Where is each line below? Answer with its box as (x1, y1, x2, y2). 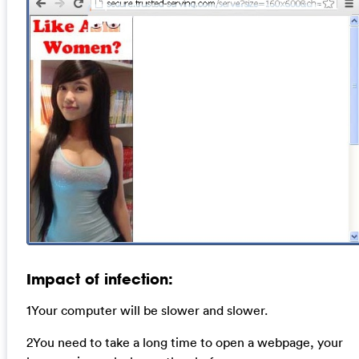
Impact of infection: (26, 268, 173, 288)
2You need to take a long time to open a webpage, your (26, 334, 343, 351)
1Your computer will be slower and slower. (26, 302, 268, 319)
